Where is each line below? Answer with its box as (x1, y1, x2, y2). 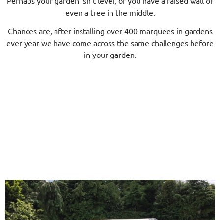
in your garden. (83, 50, 137, 60)
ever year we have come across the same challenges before (6, 38, 214, 48)
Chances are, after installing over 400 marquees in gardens (7, 26, 213, 36)
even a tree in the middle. (65, 7, 155, 17)
